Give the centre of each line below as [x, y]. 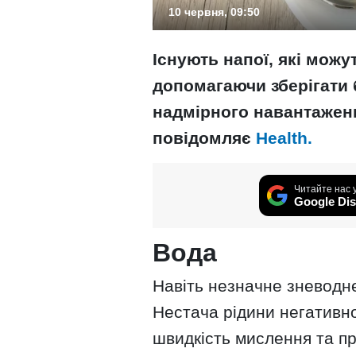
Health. [284, 138]
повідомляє [204, 138]
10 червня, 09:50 [214, 12]
